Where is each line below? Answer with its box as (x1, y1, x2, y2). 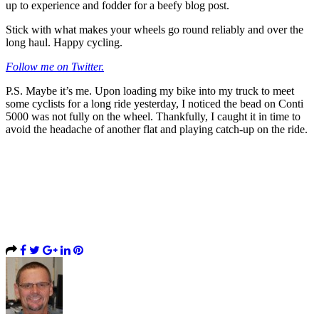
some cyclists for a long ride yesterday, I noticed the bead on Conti (6, 97, 303, 110)
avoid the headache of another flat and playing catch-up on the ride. (6, 122, 308, 135)
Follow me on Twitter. (6, 60, 104, 73)
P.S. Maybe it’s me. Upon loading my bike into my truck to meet (6, 84, 294, 97)
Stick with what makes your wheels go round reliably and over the (6, 23, 303, 36)
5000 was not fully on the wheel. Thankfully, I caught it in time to (6, 110, 300, 122)
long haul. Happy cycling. (6, 36, 122, 48)
